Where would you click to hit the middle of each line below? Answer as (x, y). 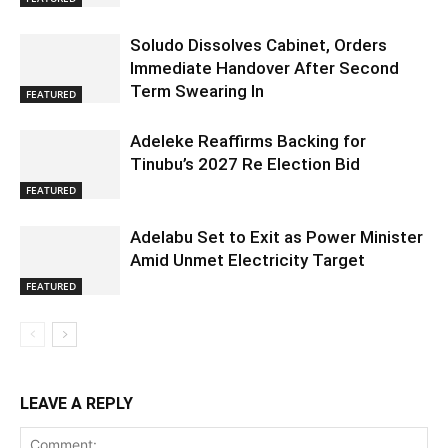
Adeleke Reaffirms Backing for (248, 141)
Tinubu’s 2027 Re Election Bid (245, 164)
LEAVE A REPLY (76, 404)
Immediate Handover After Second (264, 68)
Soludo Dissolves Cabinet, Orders (258, 45)
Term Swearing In (197, 91)
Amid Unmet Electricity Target (247, 260)
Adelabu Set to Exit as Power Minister (276, 237)
